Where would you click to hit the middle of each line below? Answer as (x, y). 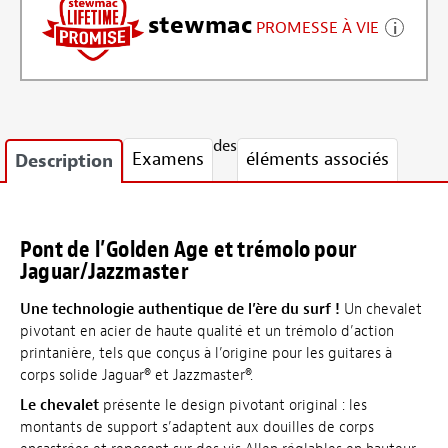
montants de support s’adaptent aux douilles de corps (197, 427)
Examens (168, 160)
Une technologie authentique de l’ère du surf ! (180, 310)
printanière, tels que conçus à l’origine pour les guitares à (206, 354)
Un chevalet (381, 310)
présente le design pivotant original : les (233, 405)
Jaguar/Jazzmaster (104, 272)
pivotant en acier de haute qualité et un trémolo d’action (207, 332)
